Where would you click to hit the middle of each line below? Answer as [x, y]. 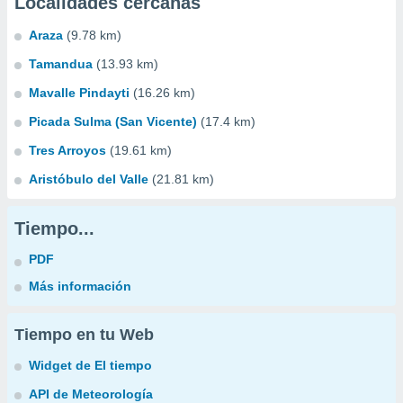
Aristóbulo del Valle [89, 179]
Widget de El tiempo [90, 365]
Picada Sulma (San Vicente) [113, 121]
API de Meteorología [91, 394]
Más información [80, 286]
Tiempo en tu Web [84, 335]
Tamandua [61, 64]
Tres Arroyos [67, 150]
